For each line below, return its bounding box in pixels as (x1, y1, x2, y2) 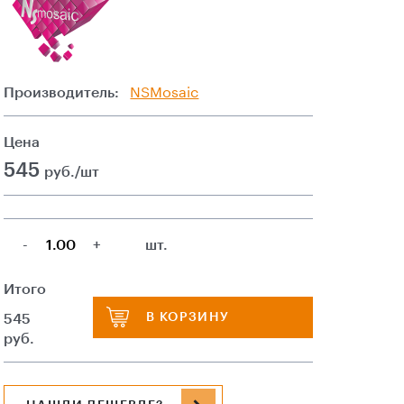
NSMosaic (130, 86, 199, 101)
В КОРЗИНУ (146, 310, 230, 324)
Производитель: (4, 86, 119, 101)
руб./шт (44, 165, 99, 180)
